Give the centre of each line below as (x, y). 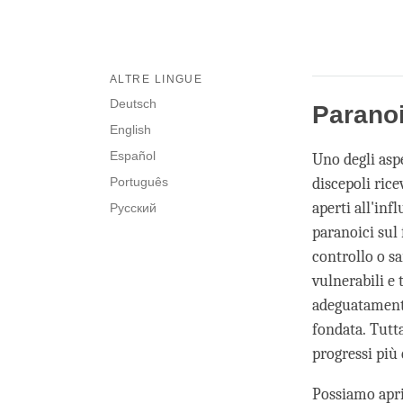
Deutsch (133, 104)
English (130, 130)
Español (133, 156)
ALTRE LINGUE (157, 80)
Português (139, 182)
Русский (133, 208)
